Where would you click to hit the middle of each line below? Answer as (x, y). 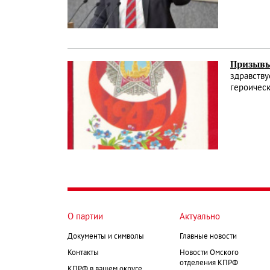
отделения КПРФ (209, 263)
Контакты (83, 253)
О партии (85, 217)
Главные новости (208, 237)
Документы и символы (106, 237)
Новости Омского (209, 253)
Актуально (200, 217)
